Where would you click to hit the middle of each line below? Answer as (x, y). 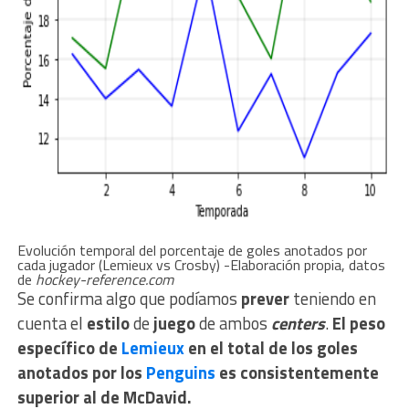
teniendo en (334, 299)
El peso (358, 324)
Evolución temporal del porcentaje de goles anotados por (192, 251)
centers (298, 324)
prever (267, 299)
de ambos (235, 324)
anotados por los (81, 373)
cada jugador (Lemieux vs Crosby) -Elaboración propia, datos (201, 265)
